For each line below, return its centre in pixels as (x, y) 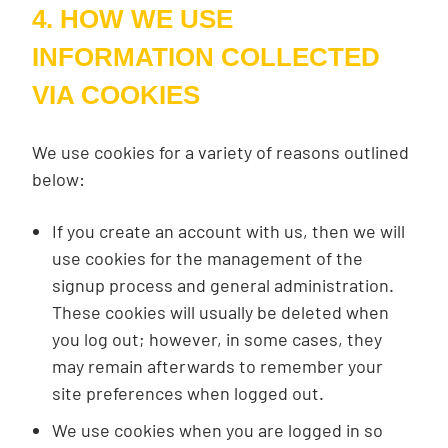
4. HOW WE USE (132, 19)
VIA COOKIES (116, 95)
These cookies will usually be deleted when (220, 312)
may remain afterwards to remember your (217, 366)
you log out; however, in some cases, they (217, 339)
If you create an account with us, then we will (228, 231)
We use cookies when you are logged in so (217, 430)
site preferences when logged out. (188, 393)
